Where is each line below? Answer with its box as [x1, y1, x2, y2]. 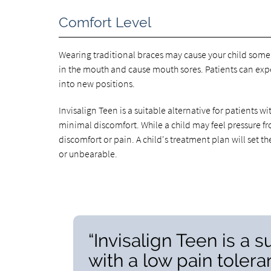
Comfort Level [59, 15, 152, 31]
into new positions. [59, 77, 135, 90]
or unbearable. [59, 148, 118, 160]
